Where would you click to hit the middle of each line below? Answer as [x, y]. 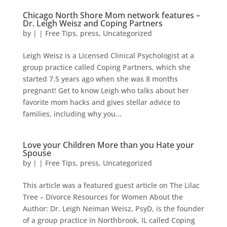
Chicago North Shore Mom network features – [111, 15]
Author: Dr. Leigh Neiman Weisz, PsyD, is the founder [113, 209]
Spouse [37, 153]
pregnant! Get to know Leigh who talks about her [106, 90]
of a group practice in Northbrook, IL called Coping [109, 220]
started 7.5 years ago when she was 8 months [100, 79]
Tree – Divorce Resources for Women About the [103, 197]
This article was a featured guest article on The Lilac [111, 185]
